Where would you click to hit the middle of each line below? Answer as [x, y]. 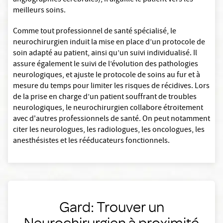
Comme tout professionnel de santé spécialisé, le [95, 32]
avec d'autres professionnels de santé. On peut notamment [111, 119]
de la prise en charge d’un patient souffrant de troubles [105, 98]
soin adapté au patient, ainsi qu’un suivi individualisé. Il [105, 54]
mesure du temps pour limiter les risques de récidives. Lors [111, 87]
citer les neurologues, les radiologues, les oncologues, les [109, 130]
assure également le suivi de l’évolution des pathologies [106, 65]
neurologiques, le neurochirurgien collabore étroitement [108, 109]
